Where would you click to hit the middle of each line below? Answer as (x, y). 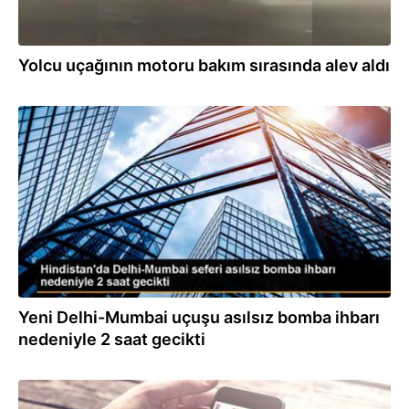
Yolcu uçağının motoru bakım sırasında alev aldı (204, 65)
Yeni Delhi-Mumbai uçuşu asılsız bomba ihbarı (199, 317)
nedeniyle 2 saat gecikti (112, 339)
